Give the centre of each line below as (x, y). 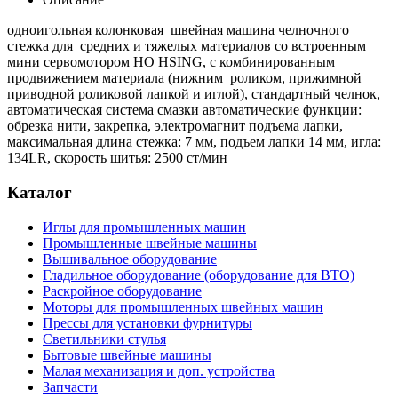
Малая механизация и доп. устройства (159, 370)
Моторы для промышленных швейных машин (183, 306)
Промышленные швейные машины (150, 243)
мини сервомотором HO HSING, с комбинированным (171, 62)
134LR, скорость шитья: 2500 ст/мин (117, 158)
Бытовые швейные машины (127, 354)
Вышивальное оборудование (130, 259)
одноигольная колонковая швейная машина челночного (178, 30)
